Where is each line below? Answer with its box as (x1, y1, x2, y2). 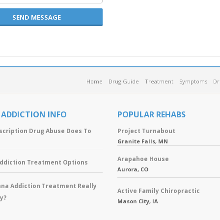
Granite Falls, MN (117, 137, 168, 145)
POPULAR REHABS (117, 109, 186, 120)
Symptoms (179, 78, 207, 85)
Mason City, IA (117, 197, 158, 205)
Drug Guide (109, 78, 139, 85)
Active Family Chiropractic (117, 187, 200, 195)
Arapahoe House (117, 155, 169, 163)
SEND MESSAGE (12, 13, 61, 22)
